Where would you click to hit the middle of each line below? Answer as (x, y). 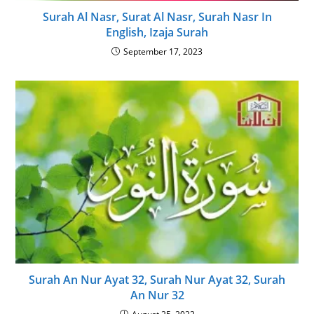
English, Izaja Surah (157, 33)
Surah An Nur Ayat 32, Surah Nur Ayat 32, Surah (157, 279)
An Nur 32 (157, 295)
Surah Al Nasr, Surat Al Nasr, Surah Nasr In (157, 17)
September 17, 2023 (163, 52)
